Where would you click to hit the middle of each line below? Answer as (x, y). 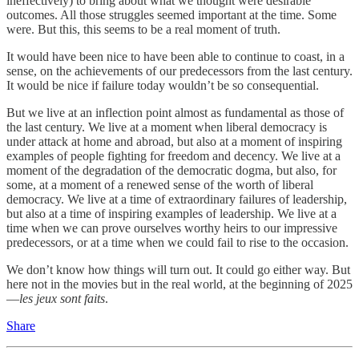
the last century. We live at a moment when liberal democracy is (167, 127)
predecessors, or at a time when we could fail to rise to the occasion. (177, 242)
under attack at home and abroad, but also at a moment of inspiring (174, 141)
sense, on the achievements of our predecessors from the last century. (179, 71)
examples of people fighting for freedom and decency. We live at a (173, 155)
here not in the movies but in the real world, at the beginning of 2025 (179, 284)
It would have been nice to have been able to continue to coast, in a (175, 56)
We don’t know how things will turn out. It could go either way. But (178, 269)
